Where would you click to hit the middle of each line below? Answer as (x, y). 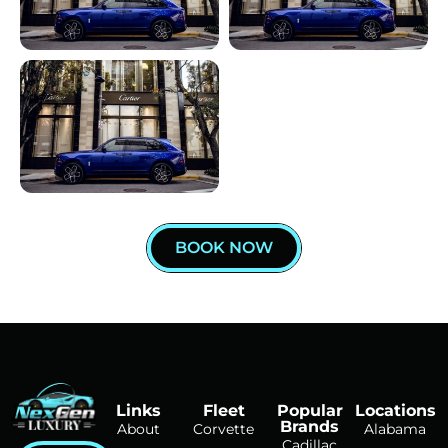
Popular (309, 410)
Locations (395, 410)
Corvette (224, 428)
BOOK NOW (224, 247)
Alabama (395, 428)
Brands (310, 426)
